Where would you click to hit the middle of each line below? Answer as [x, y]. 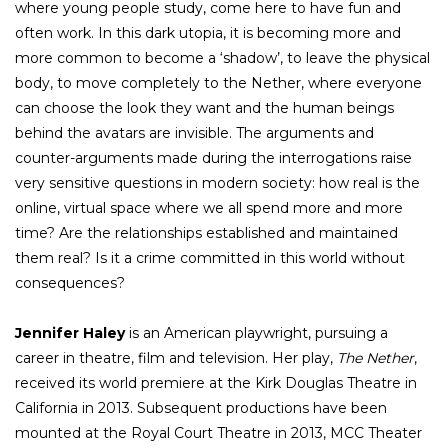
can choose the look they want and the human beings [204, 107]
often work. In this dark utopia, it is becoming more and [208, 32]
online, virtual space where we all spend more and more [209, 207]
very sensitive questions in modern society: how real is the [217, 182]
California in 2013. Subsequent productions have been [201, 407]
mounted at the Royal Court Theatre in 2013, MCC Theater [218, 432]
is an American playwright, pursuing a [256, 332]
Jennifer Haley [70, 332]
